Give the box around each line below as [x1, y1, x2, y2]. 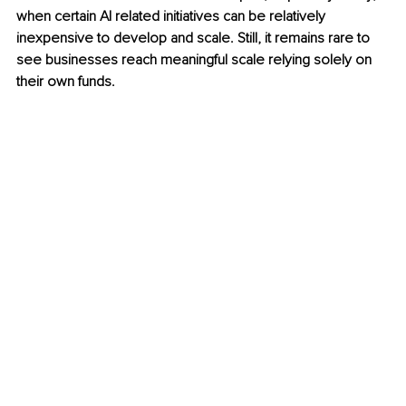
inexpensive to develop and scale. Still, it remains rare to [16, 29, 373, 48]
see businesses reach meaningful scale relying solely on [16, 51, 375, 70]
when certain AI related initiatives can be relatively [16, 7, 329, 26]
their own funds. [16, 72, 115, 92]
